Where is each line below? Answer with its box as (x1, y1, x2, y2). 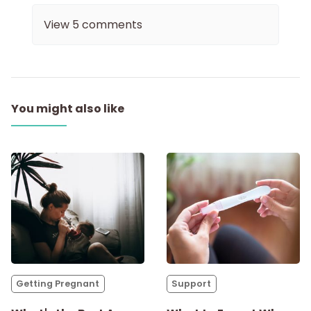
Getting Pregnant (16, 278, 100, 290)
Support (171, 278, 212, 290)
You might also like (11, 101, 124, 117)
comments (79, 17, 142, 33)
